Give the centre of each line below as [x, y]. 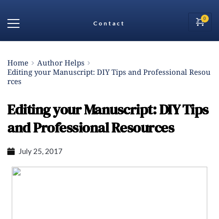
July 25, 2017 [40, 151]
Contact [109, 23]
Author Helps [61, 63]
